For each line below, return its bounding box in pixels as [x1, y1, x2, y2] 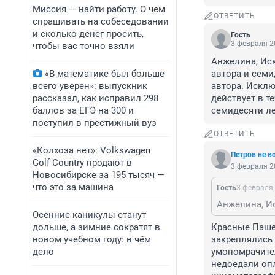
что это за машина [33, 182, 114, 193]
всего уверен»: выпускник [33, 80, 147, 91]
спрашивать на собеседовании [33, 16, 169, 27]
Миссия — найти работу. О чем [33, 4, 165, 15]
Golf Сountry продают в [33, 157, 132, 168]
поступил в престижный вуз [33, 117, 157, 128]
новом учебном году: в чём [33, 234, 151, 245]
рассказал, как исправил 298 [33, 93, 158, 104]
